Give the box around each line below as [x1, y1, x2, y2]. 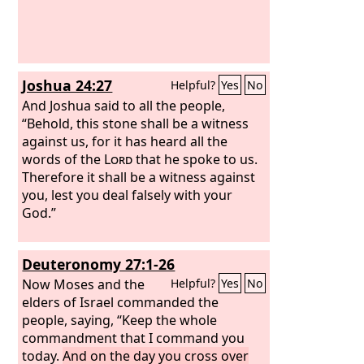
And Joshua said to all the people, [22, 96, 226, 115]
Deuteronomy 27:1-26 [22, 254, 175, 274]
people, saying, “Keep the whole [22, 310, 218, 329]
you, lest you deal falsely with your [22, 185, 233, 204]
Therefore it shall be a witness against [22, 167, 256, 186]
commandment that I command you [22, 328, 245, 347]
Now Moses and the [22, 275, 145, 293]
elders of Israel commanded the [22, 292, 219, 311]
